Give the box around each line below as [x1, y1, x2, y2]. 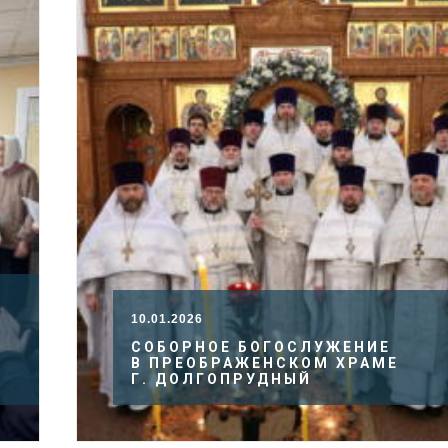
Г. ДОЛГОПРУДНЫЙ [131, 371, 312, 387]
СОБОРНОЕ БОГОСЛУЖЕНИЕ [131, 339, 391, 355]
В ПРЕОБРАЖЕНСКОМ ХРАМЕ [131, 355, 399, 371]
